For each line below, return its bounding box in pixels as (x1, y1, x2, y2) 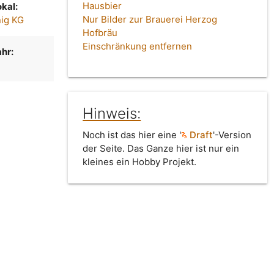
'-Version (213, 129, 252, 141)
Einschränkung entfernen (83, 40, 193, 53)
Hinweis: (83, 105, 141, 123)
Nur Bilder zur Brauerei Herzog (83, 13, 218, 26)
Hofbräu (83, 27, 118, 39)
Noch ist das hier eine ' (83, 129, 182, 141)
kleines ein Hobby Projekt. (83, 156, 197, 168)
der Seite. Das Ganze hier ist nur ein (83, 143, 240, 155)
